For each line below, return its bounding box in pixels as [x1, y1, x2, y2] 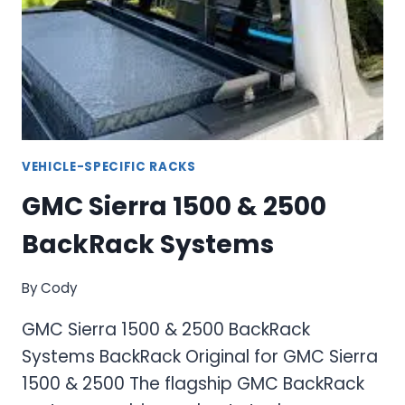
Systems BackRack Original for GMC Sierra [22, 344, 378, 369]
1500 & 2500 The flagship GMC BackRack [22, 372, 364, 396]
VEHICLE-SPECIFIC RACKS [22, 157, 196, 175]
